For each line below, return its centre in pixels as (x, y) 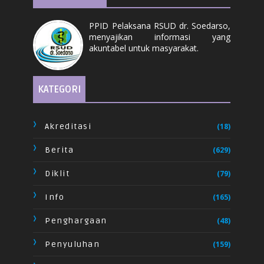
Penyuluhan (72, 244)
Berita (60, 150)
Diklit (57, 173)
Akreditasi (68, 126)
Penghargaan (76, 220)
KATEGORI (60, 89)
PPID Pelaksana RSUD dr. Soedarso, (160, 25)
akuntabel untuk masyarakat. (144, 48)
